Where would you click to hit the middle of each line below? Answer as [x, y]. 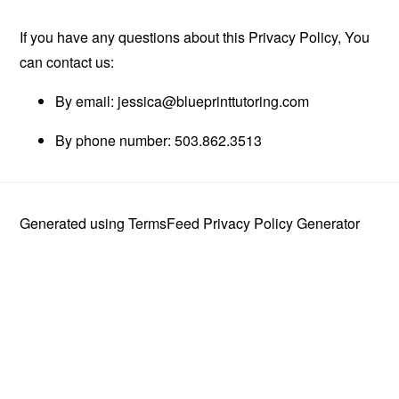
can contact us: [67, 61]
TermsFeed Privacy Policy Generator [244, 223]
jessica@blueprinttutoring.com [214, 101]
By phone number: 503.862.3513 [159, 140]
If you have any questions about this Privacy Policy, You [195, 37]
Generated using [74, 223]
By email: [87, 101]
